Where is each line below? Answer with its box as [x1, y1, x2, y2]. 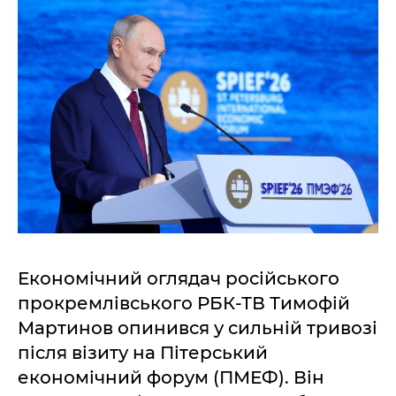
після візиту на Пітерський [18, 342, 268, 364]
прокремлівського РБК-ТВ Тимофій [18, 293, 350, 315]
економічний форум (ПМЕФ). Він [18, 367, 324, 389]
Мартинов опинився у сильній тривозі [18, 317, 377, 339]
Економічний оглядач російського [18, 268, 339, 290]
